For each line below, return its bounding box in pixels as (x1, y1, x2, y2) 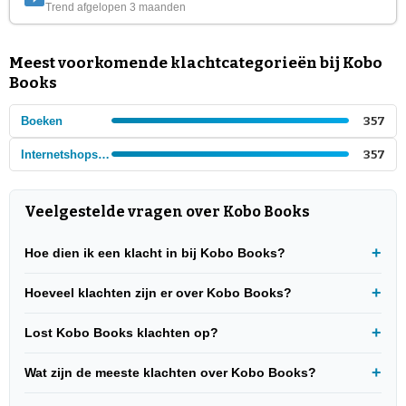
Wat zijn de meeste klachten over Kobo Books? (24, 364, 316, 380)
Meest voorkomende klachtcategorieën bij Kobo (9, 53, 382, 72)
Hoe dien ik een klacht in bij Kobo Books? (24, 245, 285, 260)
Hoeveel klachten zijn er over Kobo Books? (24, 285, 292, 300)
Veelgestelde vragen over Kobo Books (24, 202, 310, 220)
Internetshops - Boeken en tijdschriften (98, 147, 110, 161)
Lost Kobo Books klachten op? (24, 324, 218, 340)
